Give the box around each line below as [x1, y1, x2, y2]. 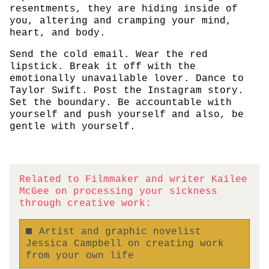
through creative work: [19, 198, 151, 210]
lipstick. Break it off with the [10, 61, 196, 73]
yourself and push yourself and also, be [10, 109, 244, 121]
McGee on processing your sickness [19, 186, 217, 198]
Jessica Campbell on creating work [25, 238, 224, 249]
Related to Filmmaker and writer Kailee [19, 174, 247, 186]
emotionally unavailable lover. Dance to [10, 73, 244, 85]
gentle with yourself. [10, 121, 136, 133]
